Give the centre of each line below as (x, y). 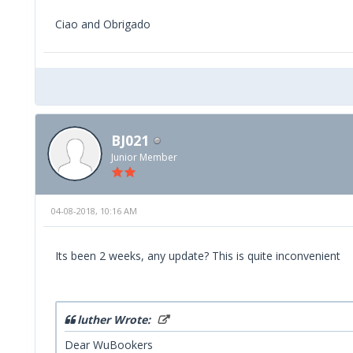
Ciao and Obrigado (103, 24)
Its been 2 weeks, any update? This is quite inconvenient (198, 256)
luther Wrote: (115, 320)
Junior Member (144, 157)
